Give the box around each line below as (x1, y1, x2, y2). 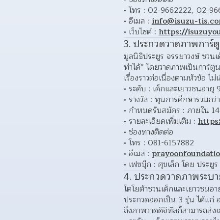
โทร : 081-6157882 (128, 137, 194, 149)
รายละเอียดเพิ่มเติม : (128, 115, 198, 128)
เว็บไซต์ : (128, 26, 159, 38)
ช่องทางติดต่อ (128, 126, 173, 138)
